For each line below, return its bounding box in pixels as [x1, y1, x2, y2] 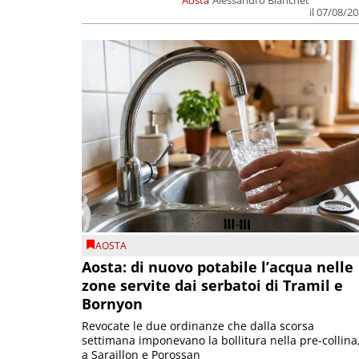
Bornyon [82, 294, 143, 314]
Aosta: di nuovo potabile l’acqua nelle [82, 257, 353, 277]
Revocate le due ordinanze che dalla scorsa [82, 318, 314, 334]
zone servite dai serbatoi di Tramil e [82, 276, 343, 296]
